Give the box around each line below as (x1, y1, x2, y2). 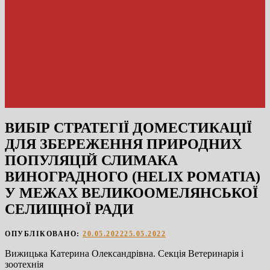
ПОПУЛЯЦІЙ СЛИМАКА (5, 152, 178, 169)
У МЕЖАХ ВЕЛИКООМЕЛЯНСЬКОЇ (5, 185, 258, 201)
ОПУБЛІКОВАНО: (5, 229, 83, 238)
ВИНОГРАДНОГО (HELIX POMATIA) (5, 169, 260, 185)
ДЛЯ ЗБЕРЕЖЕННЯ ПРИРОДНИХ (5, 136, 242, 152)
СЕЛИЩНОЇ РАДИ (5, 201, 134, 218)
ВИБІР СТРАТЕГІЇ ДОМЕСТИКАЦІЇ (5, 120, 252, 136)
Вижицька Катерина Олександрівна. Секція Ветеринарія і (5, 248, 243, 259)
